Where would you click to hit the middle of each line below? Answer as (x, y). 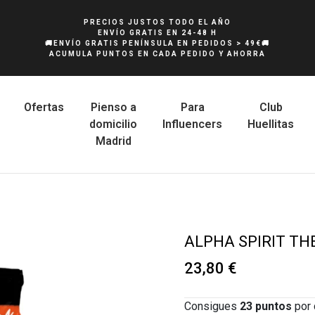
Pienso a (113, 107)
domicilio (114, 124)
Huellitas (271, 124)
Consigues (212, 306)
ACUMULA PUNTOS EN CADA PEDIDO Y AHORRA (157, 54)
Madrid (113, 141)
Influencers (193, 124)
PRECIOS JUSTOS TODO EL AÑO (157, 22)
